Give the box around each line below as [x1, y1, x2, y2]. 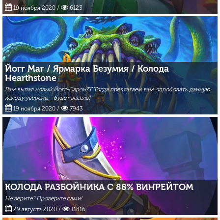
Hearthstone [5, 73, 56, 83]
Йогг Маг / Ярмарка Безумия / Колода [5, 63, 169, 74]
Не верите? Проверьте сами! [5, 195, 82, 202]
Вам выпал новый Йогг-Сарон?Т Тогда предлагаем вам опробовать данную [5, 86, 210, 93]
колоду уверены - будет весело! [5, 94, 90, 101]
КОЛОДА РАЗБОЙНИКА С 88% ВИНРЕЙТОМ [5, 182, 193, 192]
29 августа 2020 [12, 206, 57, 213]
